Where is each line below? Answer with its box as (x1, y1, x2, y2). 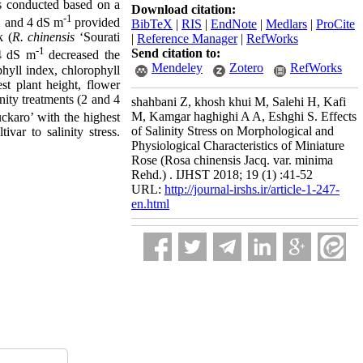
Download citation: (131, 2, 236, 16)
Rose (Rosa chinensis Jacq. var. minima (131, 153, 333, 167)
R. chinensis (11, 30, 75, 45)
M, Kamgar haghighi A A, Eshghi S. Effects (131, 109, 357, 123)
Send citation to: (131, 46, 220, 60)
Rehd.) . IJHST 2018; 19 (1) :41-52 (131, 168, 313, 181)
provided (75, 15, 121, 30)
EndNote (211, 17, 257, 31)
